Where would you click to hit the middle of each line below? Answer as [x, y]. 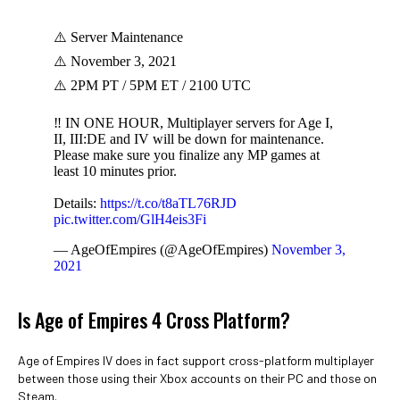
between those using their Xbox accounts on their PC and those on [197, 378]
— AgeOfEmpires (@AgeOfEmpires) [162, 250]
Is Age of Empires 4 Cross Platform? [154, 320]
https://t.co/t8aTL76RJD [168, 203]
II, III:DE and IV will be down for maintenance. [189, 139]
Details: [77, 203]
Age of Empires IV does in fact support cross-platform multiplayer [196, 360]
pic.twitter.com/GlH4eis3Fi [130, 219]
